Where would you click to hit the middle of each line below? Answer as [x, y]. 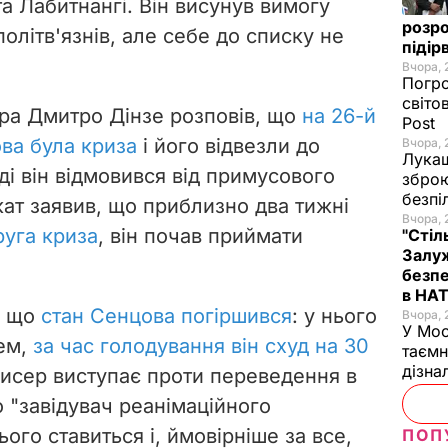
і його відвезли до [228, 145]
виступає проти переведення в [202, 375]
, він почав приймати [200, 235]
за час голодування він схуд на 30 [201, 345]
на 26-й [339, 115]
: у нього [334, 315]
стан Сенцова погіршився [166, 315]
